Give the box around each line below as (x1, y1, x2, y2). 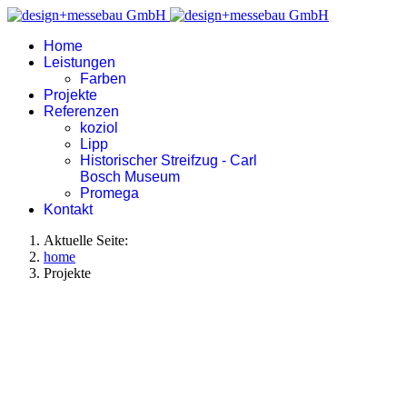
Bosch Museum (80, 169, 180, 184)
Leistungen (44, 55, 115, 70)
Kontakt (44, 202, 93, 217)
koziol (80, 120, 118, 135)
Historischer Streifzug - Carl (80, 153, 257, 168)
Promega (80, 185, 139, 201)
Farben (80, 71, 126, 86)
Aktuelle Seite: (44, 233, 135, 248)
